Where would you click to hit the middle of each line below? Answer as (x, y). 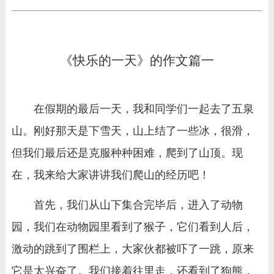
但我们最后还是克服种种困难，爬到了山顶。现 (127, 153)
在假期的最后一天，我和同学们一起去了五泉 (143, 109)
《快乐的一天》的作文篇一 (137, 61)
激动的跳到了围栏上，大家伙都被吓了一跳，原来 (132, 249)
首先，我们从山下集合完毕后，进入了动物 (138, 205)
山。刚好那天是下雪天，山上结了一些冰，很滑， (132, 131)
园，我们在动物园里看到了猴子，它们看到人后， (132, 227)
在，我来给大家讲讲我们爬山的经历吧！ (110, 175)
